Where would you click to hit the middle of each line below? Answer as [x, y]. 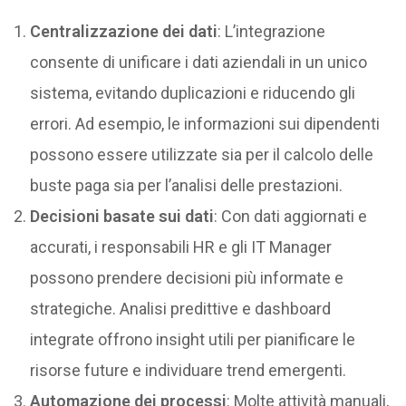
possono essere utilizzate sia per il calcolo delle [202, 154]
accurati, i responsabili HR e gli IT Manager [181, 246]
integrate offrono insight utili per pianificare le [193, 339]
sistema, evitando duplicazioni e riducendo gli [193, 92]
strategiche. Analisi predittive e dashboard [181, 308]
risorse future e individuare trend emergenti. [188, 370]
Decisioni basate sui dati [122, 216]
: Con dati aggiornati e [291, 216]
